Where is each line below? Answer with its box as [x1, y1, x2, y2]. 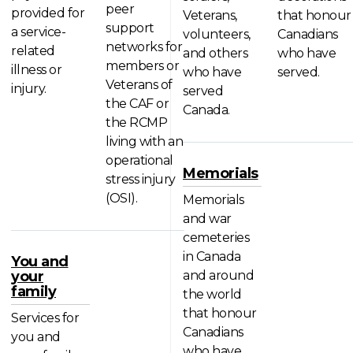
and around [183, 267, 254, 283]
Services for [11, 310, 79, 325]
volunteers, [183, 27, 251, 43]
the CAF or [106, 96, 169, 112]
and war [183, 210, 232, 226]
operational [106, 153, 173, 169]
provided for [11, 6, 84, 21]
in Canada [183, 248, 241, 264]
